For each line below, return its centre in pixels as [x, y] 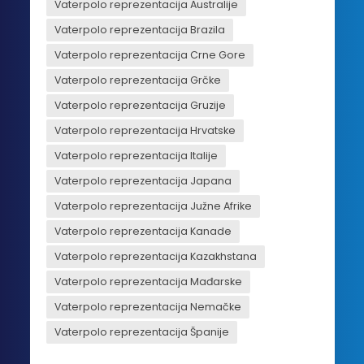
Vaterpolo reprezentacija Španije [141, 331]
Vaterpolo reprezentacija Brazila [139, 29]
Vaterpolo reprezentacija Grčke [137, 80]
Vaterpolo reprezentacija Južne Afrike [153, 206]
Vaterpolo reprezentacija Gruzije [140, 105]
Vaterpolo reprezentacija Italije [136, 155]
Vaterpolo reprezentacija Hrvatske [145, 130]
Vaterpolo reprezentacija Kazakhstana [155, 256]
